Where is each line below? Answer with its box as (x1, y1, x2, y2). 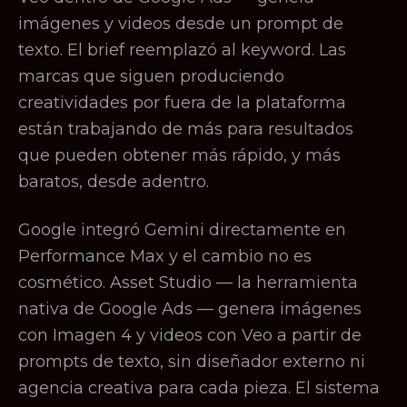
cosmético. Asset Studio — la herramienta (18, 273, 358, 293)
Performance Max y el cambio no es (18, 246, 312, 266)
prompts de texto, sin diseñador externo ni (18, 352, 365, 372)
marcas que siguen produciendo (18, 66, 284, 86)
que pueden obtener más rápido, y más (18, 145, 341, 165)
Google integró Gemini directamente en (18, 220, 346, 240)
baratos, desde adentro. (18, 172, 209, 192)
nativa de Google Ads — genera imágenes (18, 299, 362, 319)
